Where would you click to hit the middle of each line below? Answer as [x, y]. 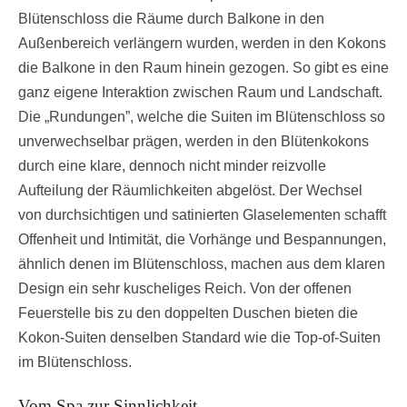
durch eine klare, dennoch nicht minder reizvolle [172, 166]
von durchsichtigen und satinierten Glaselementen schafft [202, 215]
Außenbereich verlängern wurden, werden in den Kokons [202, 44]
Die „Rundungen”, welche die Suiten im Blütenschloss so [202, 117]
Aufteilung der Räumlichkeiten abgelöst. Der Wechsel [190, 191]
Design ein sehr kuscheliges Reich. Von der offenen [185, 289]
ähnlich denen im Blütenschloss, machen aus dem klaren [202, 264]
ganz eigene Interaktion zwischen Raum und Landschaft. [200, 93]
